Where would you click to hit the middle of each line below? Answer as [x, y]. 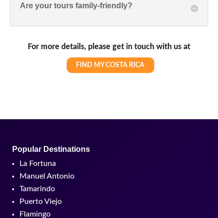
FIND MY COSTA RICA [110, 65]
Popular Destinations [51, 149]
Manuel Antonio [47, 176]
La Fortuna [38, 163]
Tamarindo [37, 189]
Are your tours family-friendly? [76, 6]
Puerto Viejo [41, 201]
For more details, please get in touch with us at [109, 47]
